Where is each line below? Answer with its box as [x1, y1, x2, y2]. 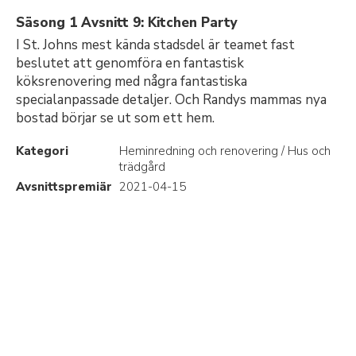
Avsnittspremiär [16, 179, 112, 195]
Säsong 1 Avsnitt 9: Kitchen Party [16, 14, 238, 32]
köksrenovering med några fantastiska [16, 72, 247, 91]
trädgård [119, 159, 165, 175]
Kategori [16, 143, 68, 159]
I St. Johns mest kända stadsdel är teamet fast [16, 36, 295, 54]
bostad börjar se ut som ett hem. [16, 109, 215, 127]
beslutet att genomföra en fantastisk [16, 54, 244, 72]
